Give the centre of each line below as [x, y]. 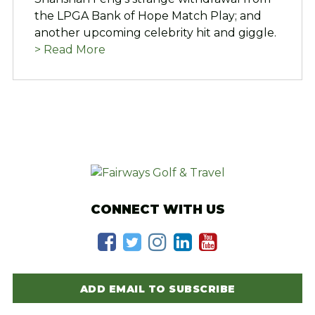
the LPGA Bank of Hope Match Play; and [148, 16]
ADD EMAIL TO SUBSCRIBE [157, 289]
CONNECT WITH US [157, 210]
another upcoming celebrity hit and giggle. [155, 33]
